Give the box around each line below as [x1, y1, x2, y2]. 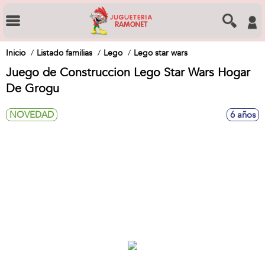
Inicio [6, 47, 25, 59]
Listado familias [37, 47, 92, 59]
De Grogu [6, 80, 59, 96]
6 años [230, 109, 256, 121]
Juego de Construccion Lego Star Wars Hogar [6, 64, 250, 80]
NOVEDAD [9, 109, 54, 121]
